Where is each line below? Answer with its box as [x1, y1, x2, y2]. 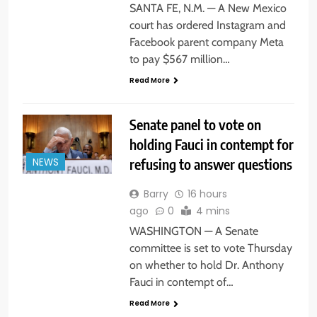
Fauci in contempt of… [129, 275, 234, 289]
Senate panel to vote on [129, 115, 261, 134]
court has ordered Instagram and [129, 18, 286, 33]
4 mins [195, 204, 230, 219]
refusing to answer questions [129, 155, 292, 173]
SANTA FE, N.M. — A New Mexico [129, 1, 287, 16]
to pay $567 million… [129, 52, 230, 67]
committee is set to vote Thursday [129, 241, 292, 255]
